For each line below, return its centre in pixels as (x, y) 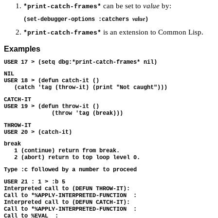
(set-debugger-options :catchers (78, 19)
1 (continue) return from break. (62, 151)
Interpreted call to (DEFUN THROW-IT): (69, 189)
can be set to (122, 6)
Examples (22, 49)
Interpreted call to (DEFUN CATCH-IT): (69, 202)
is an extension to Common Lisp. (152, 32)
